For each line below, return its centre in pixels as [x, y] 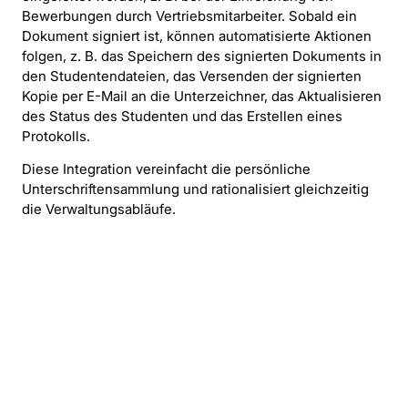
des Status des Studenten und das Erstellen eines [182, 116]
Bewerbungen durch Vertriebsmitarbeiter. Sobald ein [189, 15]
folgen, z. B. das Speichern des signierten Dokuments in [202, 56]
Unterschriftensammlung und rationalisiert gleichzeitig [195, 189]
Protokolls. [56, 136]
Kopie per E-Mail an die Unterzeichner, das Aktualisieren [202, 96]
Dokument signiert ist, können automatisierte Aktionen [197, 36]
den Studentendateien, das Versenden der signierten [192, 76]
